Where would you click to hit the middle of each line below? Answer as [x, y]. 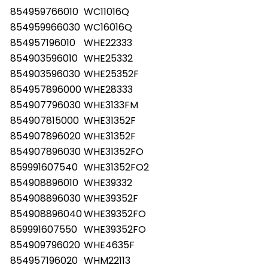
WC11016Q [106, 11]
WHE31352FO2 [116, 167]
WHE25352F [111, 74]
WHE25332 [108, 58]
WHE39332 [108, 182]
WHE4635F [109, 245]
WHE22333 [108, 42]
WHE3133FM [111, 105]
